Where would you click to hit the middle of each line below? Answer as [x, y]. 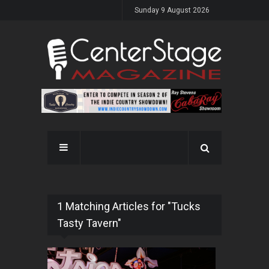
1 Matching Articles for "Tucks [129, 207]
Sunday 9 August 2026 [172, 10]
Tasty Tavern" [89, 223]
